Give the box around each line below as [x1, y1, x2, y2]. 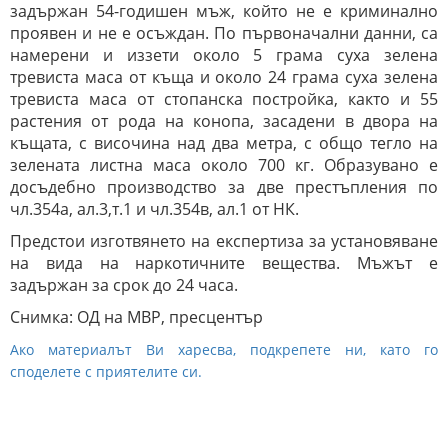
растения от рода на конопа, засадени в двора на [10, 110, 438, 133]
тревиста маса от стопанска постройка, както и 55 [10, 88, 438, 111]
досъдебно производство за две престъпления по [10, 176, 438, 199]
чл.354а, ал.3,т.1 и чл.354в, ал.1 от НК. [10, 198, 299, 221]
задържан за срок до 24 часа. [10, 274, 238, 297]
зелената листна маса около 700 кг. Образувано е [10, 154, 438, 177]
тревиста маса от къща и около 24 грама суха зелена [10, 66, 438, 89]
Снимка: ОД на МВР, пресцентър [10, 306, 263, 329]
